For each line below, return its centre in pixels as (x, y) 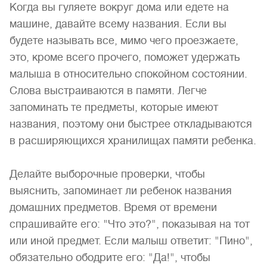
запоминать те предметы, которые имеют (114, 107)
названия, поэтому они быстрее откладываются (131, 124)
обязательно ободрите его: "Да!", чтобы (110, 257)
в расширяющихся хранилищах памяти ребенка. (133, 141)
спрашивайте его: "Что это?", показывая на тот (130, 224)
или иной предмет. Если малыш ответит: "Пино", (131, 241)
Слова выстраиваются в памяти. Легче (108, 91)
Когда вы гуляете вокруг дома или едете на (119, 7)
